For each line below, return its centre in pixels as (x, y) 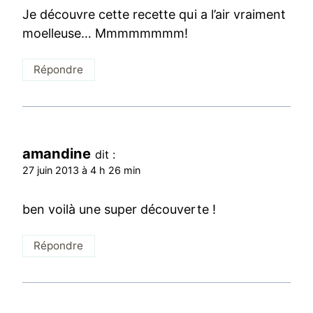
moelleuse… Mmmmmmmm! (105, 33)
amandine (57, 153)
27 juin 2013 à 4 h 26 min (82, 170)
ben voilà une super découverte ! (119, 209)
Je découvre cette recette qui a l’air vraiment (154, 14)
